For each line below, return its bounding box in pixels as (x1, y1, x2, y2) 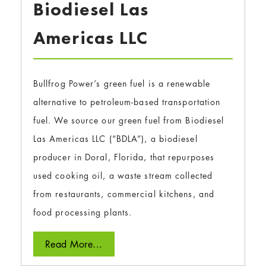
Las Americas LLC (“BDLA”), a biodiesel (33, 133, 198, 145)
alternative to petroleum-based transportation (33, 96, 221, 108)
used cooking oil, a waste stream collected (33, 170, 213, 182)
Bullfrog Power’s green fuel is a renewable (33, 78, 211, 90)
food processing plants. (33, 207, 132, 218)
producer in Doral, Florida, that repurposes (33, 151, 215, 163)
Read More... (45, 237, 103, 251)
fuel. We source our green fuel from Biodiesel (33, 115, 224, 126)
